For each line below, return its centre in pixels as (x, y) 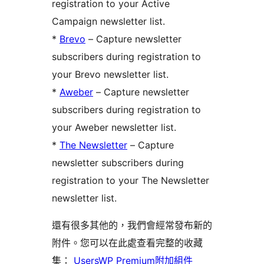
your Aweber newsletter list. (114, 127)
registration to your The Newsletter (131, 180)
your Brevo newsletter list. (110, 74)
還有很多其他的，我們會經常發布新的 (132, 225)
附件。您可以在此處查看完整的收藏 (127, 242)
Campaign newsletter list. (108, 21)
